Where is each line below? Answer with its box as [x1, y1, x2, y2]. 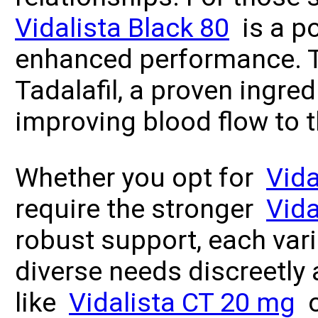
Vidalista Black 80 [15, 12, 229, 43]
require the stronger [15, 193, 266, 224]
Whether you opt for [15, 162, 266, 193]
